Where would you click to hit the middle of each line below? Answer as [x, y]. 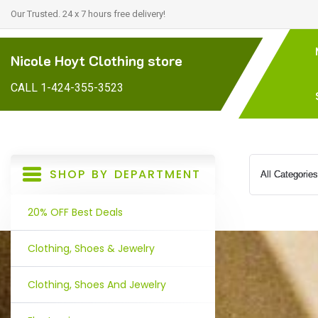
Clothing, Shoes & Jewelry [91, 248]
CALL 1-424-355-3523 [67, 87]
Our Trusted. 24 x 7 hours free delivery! [88, 14]
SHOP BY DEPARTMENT [125, 174]
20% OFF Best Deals [75, 212]
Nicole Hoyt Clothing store [97, 60]
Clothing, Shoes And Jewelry [97, 285]
